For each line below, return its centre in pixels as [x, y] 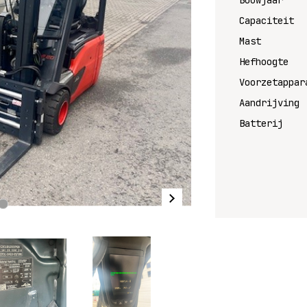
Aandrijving [269, 103]
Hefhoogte [264, 62]
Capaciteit [267, 21]
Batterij [261, 123]
